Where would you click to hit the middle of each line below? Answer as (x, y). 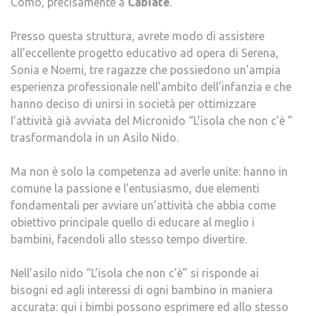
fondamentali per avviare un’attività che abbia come (143, 206)
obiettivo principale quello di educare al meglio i (133, 223)
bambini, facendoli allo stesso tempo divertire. (129, 239)
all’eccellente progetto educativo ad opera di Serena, (145, 53)
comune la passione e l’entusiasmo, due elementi (135, 189)
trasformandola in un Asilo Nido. (95, 138)
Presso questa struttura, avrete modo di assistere (138, 36)
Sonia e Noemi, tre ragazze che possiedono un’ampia (146, 70)
